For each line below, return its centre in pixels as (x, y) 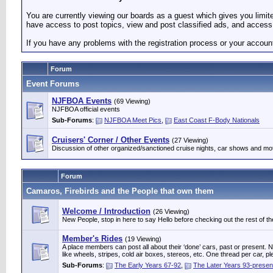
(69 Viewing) (132, 101)
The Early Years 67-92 (148, 265)
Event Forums (53, 84)
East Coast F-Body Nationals (217, 120)
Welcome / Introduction (106, 211)
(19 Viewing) (143, 239)
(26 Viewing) (171, 211)
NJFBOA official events (86, 109)
